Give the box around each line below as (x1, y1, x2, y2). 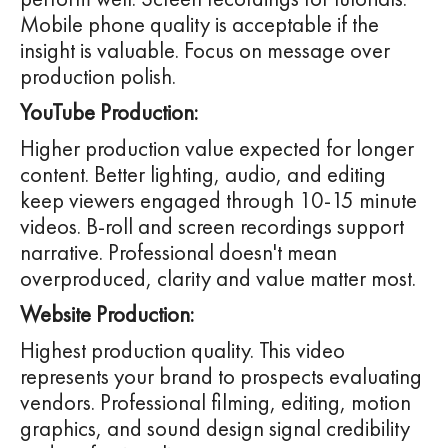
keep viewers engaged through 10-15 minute (20, 186, 417, 216)
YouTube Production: (20, 98, 198, 128)
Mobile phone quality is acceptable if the (20, 10, 379, 40)
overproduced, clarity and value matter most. (20, 264, 416, 294)
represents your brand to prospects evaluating (20, 362, 422, 392)
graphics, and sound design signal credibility (20, 414, 410, 444)
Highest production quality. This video (20, 336, 345, 366)
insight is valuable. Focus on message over (20, 36, 390, 66)
